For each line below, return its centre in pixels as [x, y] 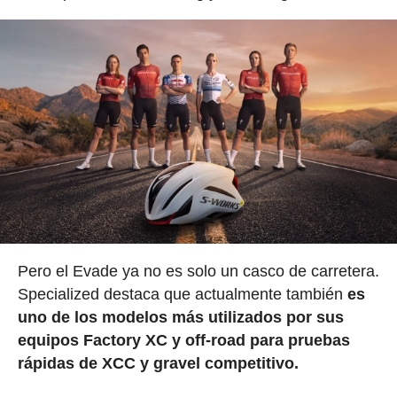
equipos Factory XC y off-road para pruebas [183, 340]
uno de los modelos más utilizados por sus [180, 317]
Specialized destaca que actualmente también [182, 294]
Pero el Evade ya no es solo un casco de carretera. [198, 271]
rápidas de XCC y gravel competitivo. [158, 363]
